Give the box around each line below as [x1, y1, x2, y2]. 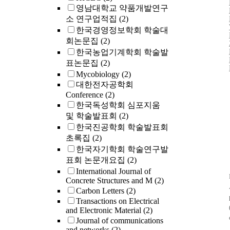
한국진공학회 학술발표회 [76, 123, 168, 132]
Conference [66, 90, 105, 100]
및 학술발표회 [66, 111, 119, 121]
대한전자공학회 [76, 80, 133, 89]
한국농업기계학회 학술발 [76, 48, 168, 57]
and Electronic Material [66, 206, 143, 215]
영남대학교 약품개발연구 [76, 4, 168, 13]
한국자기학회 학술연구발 [76, 145, 168, 154]
